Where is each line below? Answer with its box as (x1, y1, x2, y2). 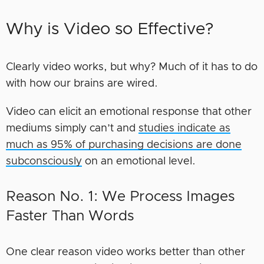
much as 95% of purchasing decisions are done (6, 139, 242, 150)
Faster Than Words (6, 209, 134, 223)
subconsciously (6, 156, 82, 167)
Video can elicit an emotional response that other (6, 106, 252, 117)
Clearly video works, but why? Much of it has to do (6, 61, 258, 72)
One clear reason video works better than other (6, 246, 245, 258)
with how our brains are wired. (6, 78, 161, 89)
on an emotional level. (82, 156, 199, 167)
